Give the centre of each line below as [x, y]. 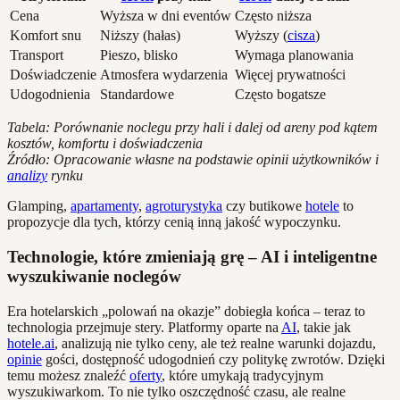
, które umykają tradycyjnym [242, 375]
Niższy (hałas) [140, 36]
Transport [37, 55]
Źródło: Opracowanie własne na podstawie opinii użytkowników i [193, 160]
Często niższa [273, 16]
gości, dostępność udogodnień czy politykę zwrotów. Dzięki [213, 359]
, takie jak [324, 327]
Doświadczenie [53, 75]
